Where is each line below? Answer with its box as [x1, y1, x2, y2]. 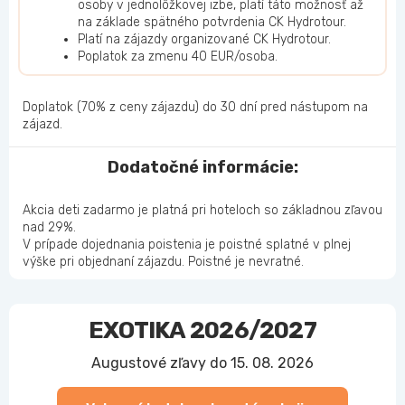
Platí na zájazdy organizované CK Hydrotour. [78, 32, 331, 48]
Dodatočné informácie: [107, 157, 298, 178]
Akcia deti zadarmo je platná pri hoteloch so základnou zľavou [23, 202, 382, 219]
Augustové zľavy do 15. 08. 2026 [91, 354, 314, 372]
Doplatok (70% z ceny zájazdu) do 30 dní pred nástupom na [23, 99, 368, 116]
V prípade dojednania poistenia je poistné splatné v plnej [23, 237, 351, 253]
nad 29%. [23, 220, 76, 236]
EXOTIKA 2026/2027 [89, 316, 316, 345]
